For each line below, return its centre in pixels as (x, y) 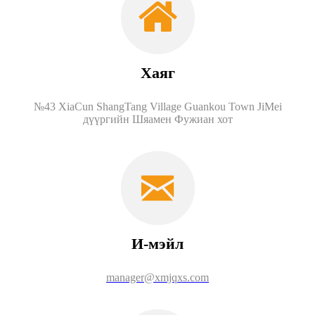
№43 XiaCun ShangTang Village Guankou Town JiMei (157, 106)
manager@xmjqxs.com (157, 277)
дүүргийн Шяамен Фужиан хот (157, 119)
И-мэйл (157, 243)
